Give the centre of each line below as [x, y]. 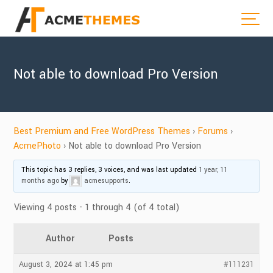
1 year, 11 [213, 170]
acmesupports [106, 180]
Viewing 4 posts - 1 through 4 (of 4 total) [97, 207]
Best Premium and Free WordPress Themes [102, 131]
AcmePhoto [37, 146]
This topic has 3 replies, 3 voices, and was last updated [110, 170]
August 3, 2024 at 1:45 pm [66, 264]
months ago [40, 180]
